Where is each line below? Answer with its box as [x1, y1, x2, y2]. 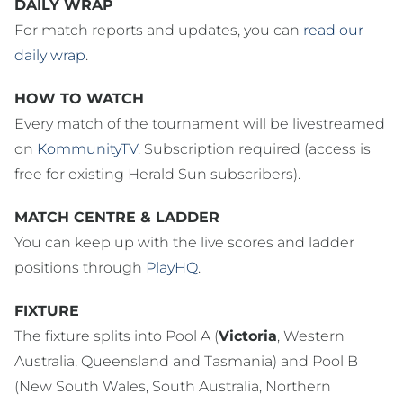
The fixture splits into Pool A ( [14, 327, 219, 345]
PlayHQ [146, 259, 198, 277]
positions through [14, 259, 146, 277]
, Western [277, 327, 345, 345]
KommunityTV [37, 140, 138, 158]
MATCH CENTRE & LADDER [14, 209, 219, 227]
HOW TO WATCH [14, 90, 144, 108]
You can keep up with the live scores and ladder [14, 234, 354, 252]
